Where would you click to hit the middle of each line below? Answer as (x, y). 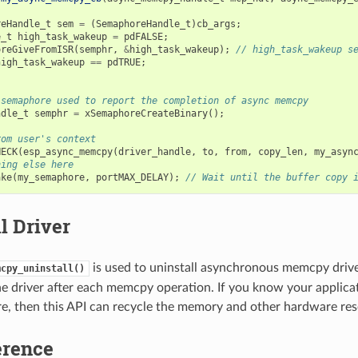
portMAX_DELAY (132, 177)
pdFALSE (143, 36)
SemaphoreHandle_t (143, 24)
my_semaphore (51, 177)
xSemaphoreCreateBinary (146, 113)
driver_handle (154, 151)
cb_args (216, 24)
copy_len (280, 151)
